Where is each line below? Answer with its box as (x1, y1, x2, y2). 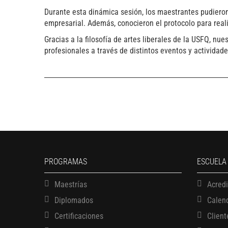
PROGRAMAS (44, 156, 87, 166)
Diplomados (54, 195, 93, 205)
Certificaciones (54, 211, 103, 221)
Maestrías (54, 179, 87, 189)
